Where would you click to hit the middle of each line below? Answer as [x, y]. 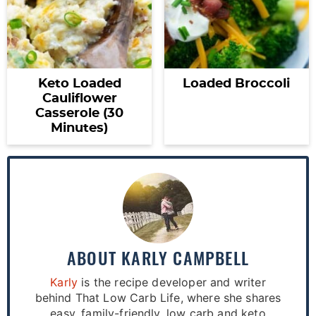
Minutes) [80, 129]
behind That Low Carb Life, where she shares [158, 298]
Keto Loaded [79, 84]
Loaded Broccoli [237, 84]
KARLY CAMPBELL [185, 258]
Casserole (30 [80, 114]
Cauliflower [79, 99]
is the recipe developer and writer [172, 282]
